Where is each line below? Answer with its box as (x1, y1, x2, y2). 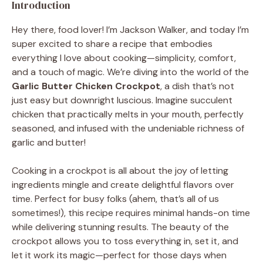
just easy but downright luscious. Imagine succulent (12, 93, 232, 106)
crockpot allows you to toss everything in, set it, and (12, 234, 238, 247)
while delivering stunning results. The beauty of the (12, 220, 229, 233)
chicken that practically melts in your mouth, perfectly (12, 107, 244, 120)
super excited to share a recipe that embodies (12, 37, 213, 50)
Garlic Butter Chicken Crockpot (12, 79, 160, 92)
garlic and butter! (12, 136, 86, 149)
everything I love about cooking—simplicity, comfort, (12, 51, 236, 64)
